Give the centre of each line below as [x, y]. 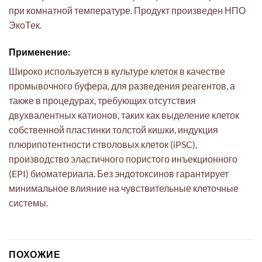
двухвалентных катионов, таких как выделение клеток [124, 115]
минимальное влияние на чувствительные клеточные [124, 188]
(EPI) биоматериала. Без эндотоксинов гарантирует [119, 173]
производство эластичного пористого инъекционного [123, 158]
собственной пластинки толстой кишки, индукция [113, 129]
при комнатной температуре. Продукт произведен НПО [127, 10]
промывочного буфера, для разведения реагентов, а [122, 85]
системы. [28, 202]
